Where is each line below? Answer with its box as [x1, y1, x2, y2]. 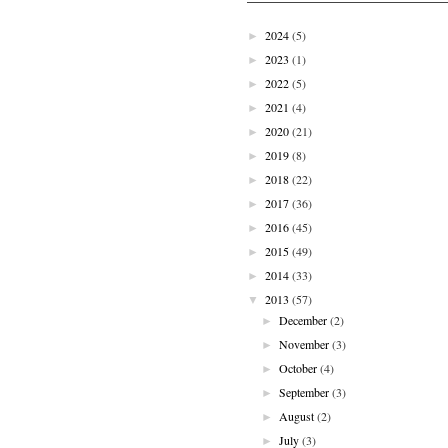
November [279, 335, 330, 352]
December [279, 311, 328, 328]
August [279, 407, 315, 424]
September [279, 383, 330, 400]
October [279, 359, 318, 376]
